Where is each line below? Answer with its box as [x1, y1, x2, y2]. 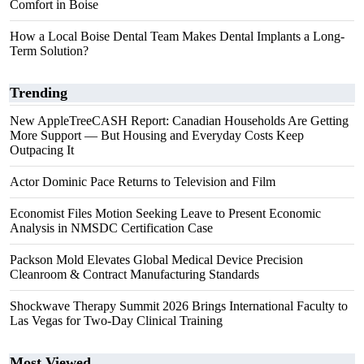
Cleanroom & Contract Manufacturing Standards [10, 267, 259, 281]
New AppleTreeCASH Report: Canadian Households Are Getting [10, 114, 349, 128]
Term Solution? [10, 44, 89, 58]
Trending [10, 84, 67, 101]
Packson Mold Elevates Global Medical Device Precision [10, 253, 303, 266]
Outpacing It [10, 143, 74, 157]
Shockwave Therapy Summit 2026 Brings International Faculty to [10, 299, 348, 313]
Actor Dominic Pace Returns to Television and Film [10, 175, 275, 188]
